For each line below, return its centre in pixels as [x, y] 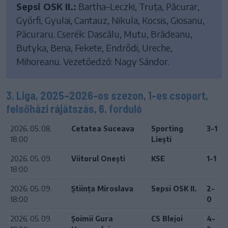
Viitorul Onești [98, 158]
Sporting [167, 128]
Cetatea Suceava [103, 128]
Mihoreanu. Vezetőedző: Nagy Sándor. [93, 61]
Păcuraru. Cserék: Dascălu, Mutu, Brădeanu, [104, 34]
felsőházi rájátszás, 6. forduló [74, 108]
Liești [161, 139]
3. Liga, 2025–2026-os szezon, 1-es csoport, [107, 95]
